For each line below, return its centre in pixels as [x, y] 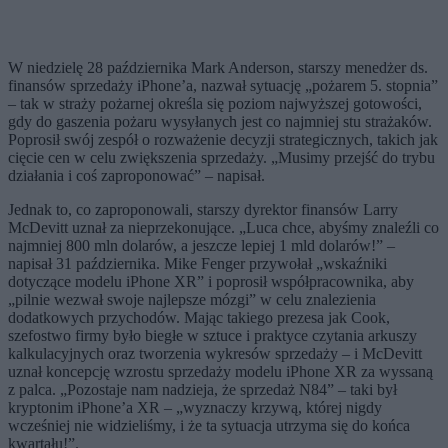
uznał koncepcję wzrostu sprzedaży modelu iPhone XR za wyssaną [220, 372]
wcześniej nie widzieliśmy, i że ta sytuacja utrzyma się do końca [209, 426]
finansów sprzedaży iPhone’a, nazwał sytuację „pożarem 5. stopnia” [223, 86]
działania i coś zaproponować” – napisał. [136, 176]
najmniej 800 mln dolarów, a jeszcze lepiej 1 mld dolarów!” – [201, 246]
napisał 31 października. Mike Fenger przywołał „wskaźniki [197, 264]
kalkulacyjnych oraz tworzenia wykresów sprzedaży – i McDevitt [215, 354]
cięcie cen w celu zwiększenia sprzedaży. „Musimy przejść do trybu [221, 158]
